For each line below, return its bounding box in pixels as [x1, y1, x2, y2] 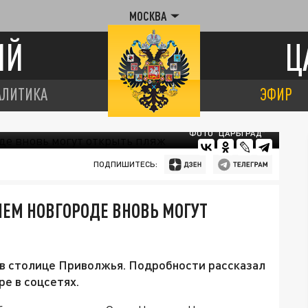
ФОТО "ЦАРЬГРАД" [189, 128, 265, 138]
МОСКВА [129, 9, 166, 23]
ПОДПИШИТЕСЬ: [93, 159, 157, 169]
